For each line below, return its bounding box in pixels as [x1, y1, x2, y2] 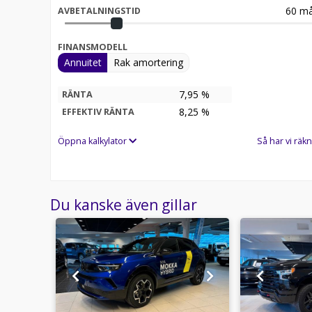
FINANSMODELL [58, 40, 127, 53]
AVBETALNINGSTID [58, 4, 141, 17]
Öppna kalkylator [58, 134, 129, 147]
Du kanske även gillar [50, 194, 197, 214]
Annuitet [64, 55, 102, 69]
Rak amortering [114, 55, 183, 69]
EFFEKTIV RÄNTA [62, 105, 134, 118]
